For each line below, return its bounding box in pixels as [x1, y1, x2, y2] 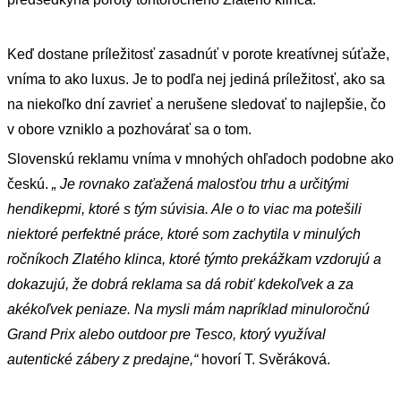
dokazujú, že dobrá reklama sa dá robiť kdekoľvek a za [7, 276, 354, 292]
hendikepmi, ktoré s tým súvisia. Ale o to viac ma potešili [7, 200, 362, 217]
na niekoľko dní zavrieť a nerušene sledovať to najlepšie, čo [7, 96, 386, 112]
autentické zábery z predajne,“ [7, 351, 198, 367]
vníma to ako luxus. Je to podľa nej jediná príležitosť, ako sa [7, 71, 385, 87]
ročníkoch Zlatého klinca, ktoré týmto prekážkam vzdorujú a [7, 251, 381, 267]
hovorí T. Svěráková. [198, 351, 337, 367]
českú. [7, 175, 52, 192]
